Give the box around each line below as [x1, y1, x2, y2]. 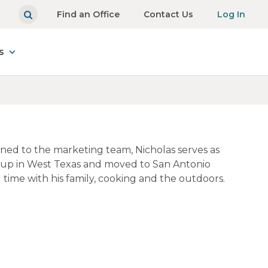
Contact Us [144, 8, 193, 20]
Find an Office [57, 8, 120, 20]
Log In [217, 8, 245, 20]
